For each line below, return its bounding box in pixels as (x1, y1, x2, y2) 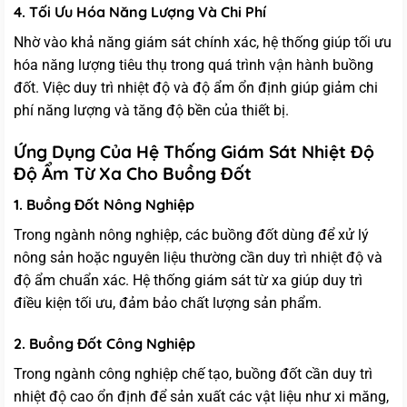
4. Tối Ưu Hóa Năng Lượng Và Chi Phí (14, 3, 266, 22)
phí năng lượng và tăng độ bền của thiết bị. (14, 102, 289, 120)
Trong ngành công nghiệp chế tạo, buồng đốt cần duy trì (14, 365, 372, 383)
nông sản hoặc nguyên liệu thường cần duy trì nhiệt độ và (14, 248, 382, 266)
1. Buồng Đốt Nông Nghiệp (14, 194, 194, 213)
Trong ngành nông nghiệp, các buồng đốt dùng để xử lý (14, 225, 369, 243)
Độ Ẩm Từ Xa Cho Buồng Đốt (14, 162, 252, 184)
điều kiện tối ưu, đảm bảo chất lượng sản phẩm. (14, 293, 322, 312)
